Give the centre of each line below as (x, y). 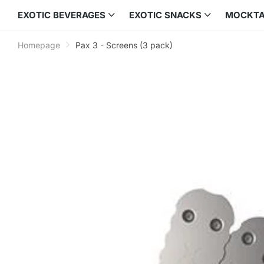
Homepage (39, 45)
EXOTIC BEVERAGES (62, 15)
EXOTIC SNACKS (165, 15)
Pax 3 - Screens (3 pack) (124, 45)
